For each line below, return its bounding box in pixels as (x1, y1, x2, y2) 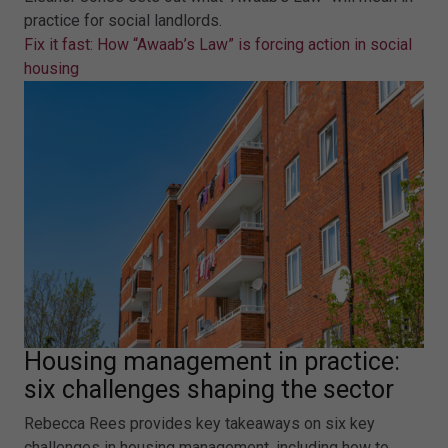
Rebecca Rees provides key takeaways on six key (24, 414, 375, 433)
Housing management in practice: (24, 347, 400, 376)
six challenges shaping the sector (24, 375, 394, 404)
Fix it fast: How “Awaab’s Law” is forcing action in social (24, 35, 412, 55)
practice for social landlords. (24, 11, 222, 31)
